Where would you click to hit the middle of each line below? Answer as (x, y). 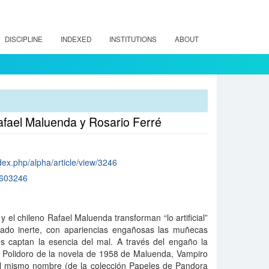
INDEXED (76, 39)
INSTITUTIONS (133, 39)
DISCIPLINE (24, 39)
